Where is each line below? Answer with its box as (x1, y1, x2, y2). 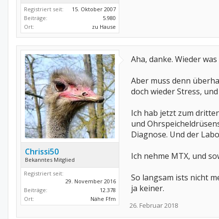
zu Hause (92, 22, 116, 30)
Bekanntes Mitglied (25, 156, 75, 164)
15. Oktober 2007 (72, 5, 116, 13)
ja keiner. (131, 182, 164, 194)
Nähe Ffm (90, 195, 116, 203)
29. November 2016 (66, 177, 116, 185)
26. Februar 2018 (130, 200, 178, 210)
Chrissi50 (25, 146, 59, 157)
